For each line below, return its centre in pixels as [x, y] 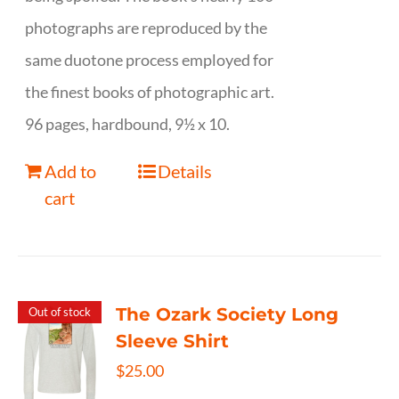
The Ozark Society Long [228, 314]
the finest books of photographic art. [150, 92]
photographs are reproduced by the [147, 28]
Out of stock [59, 311]
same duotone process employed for [150, 60]
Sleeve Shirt [173, 341]
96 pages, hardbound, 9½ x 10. [128, 124]
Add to [71, 171]
